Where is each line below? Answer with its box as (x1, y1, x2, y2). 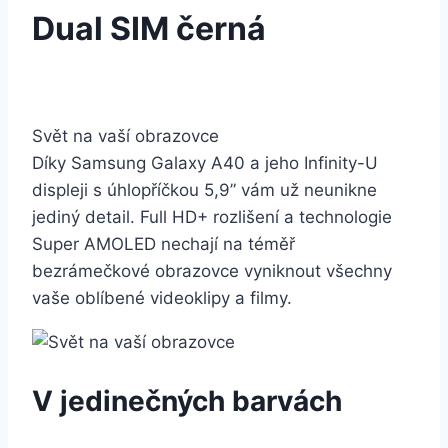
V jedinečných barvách (32, 383, 342, 418)
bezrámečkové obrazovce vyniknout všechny (32, 261, 392, 282)
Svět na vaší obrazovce (32, 126, 219, 147)
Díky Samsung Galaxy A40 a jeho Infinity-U (32, 153, 378, 174)
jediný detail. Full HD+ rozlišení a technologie (32, 207, 392, 228)
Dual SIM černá (32, 8, 266, 48)
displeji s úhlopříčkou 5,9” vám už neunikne (32, 180, 377, 201)
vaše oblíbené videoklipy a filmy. (32, 288, 292, 309)
